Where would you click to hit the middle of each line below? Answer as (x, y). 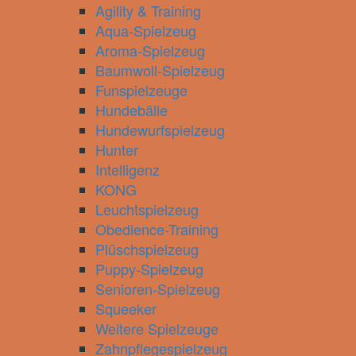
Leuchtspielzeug (147, 209)
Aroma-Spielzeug (150, 50)
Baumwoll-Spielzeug (160, 70)
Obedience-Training (157, 229)
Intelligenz (128, 169)
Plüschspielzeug (147, 249)
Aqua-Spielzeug (146, 30)
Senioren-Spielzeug (158, 288)
